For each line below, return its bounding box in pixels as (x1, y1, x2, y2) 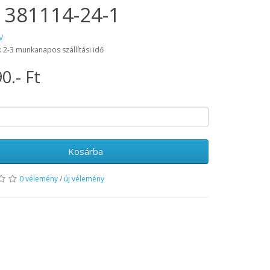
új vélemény (64, 173, 105, 184)
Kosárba (67, 145, 103, 157)
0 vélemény (19, 173, 58, 184)
